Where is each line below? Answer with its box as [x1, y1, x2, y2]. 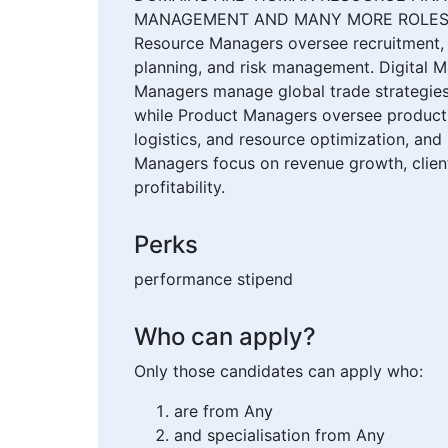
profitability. [134, 177, 225, 198]
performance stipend [134, 269, 293, 290]
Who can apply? [134, 322, 316, 352]
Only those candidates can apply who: [134, 361, 423, 382]
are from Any [174, 401, 273, 422]
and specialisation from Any [174, 425, 385, 446]
